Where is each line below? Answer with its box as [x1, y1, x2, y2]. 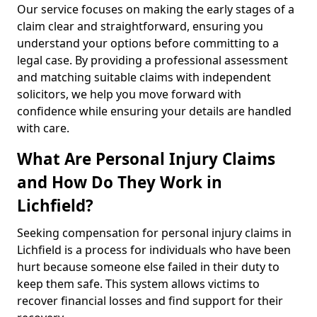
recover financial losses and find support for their [17, 293, 283, 309]
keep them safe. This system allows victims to [17, 276, 260, 292]
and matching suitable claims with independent [17, 69, 271, 85]
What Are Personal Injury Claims [17, 148, 275, 170]
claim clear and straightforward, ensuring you [17, 18, 263, 34]
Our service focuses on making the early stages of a [17, 1, 294, 17]
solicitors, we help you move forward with [17, 86, 241, 102]
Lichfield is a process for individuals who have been [17, 242, 291, 258]
